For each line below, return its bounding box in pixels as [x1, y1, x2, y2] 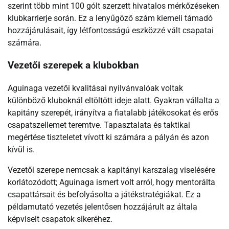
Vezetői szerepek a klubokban [8, 60, 139, 72]
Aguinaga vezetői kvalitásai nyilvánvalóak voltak [8, 83, 183, 93]
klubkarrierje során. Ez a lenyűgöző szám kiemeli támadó [8, 13, 213, 23]
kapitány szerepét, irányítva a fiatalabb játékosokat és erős [8, 107, 218, 118]
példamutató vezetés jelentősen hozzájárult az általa [8, 201, 197, 212]
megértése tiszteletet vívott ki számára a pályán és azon [8, 132, 209, 142]
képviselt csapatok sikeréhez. [8, 214, 112, 224]
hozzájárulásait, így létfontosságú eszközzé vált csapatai [8, 25, 214, 35]
